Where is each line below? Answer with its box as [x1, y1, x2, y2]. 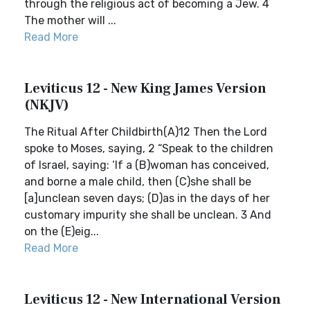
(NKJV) [24, 96, 69, 114]
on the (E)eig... [24, 225, 99, 238]
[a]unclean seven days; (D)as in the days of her [24, 192, 270, 205]
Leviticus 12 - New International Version [24, 291, 281, 309]
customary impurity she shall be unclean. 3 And [24, 208, 271, 221]
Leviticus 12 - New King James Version [24, 80, 266, 98]
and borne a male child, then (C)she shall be [24, 175, 251, 188]
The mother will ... [24, 14, 116, 27]
